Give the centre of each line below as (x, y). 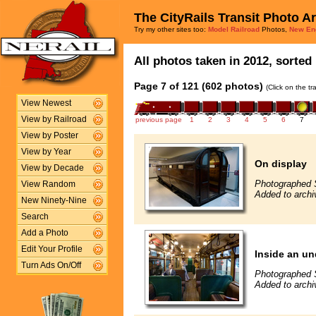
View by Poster (49, 135)
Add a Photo (44, 233)
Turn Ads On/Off (51, 265)
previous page (158, 119)
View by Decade (52, 168)
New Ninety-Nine (54, 200)
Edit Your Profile (51, 249)
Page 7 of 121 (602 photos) (199, 86)
